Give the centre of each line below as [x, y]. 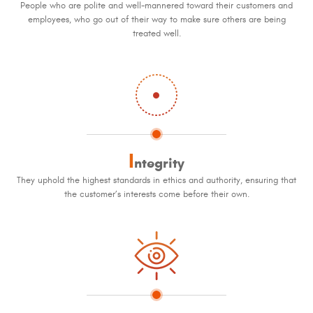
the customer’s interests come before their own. [156, 194]
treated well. [156, 33]
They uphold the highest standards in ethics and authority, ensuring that [156, 180]
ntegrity [159, 162]
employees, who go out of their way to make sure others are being [156, 19]
